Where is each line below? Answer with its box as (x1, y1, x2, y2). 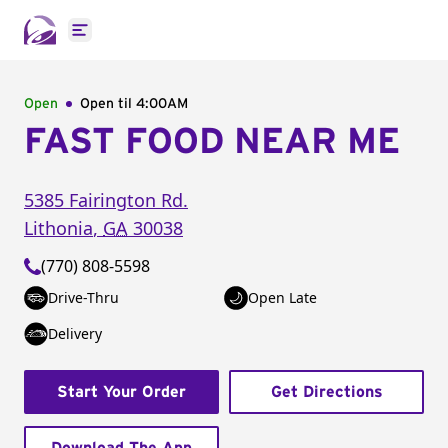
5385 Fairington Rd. (24, 188, 188, 212)
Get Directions (270, 384, 383, 400)
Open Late (248, 288, 317, 307)
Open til (80, 97, 136, 111)
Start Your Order (57, 384, 186, 400)
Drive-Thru (48, 288, 119, 307)
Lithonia (24, 216, 93, 240)
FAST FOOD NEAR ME (24, 124, 400, 160)
